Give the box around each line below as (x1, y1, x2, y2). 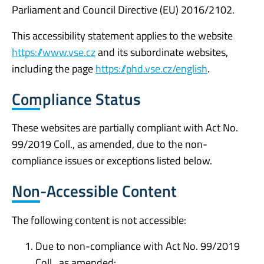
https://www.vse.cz (12, 44, 95, 60)
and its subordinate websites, (95, 44, 228, 60)
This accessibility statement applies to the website (12, 27, 233, 44)
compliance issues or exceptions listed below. (12, 153, 212, 169)
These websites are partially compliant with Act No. (12, 120, 238, 136)
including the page (12, 60, 95, 77)
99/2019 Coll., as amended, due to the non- (12, 136, 207, 153)
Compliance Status (12, 86, 141, 111)
